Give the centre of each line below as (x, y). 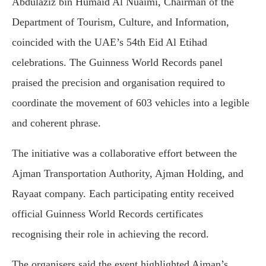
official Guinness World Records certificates (107, 214)
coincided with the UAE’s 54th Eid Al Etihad (110, 42)
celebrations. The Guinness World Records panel (117, 63)
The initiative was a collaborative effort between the (124, 153)
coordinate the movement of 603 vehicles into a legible (131, 103)
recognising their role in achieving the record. (110, 234)
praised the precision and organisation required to (118, 83)
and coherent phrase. (56, 123)
